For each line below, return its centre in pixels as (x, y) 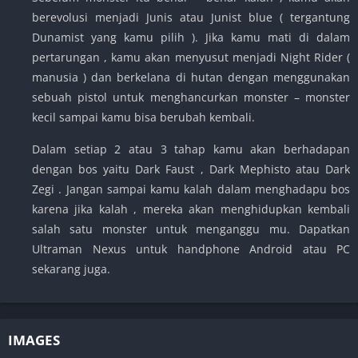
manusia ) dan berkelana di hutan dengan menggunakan (191, 78)
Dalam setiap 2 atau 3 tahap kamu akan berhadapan (191, 149)
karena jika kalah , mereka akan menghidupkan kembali (191, 209)
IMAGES (34, 340)
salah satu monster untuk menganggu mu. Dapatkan (191, 229)
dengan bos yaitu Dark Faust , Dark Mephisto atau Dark (191, 169)
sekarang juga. (71, 269)
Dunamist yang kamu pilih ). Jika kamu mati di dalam (191, 38)
